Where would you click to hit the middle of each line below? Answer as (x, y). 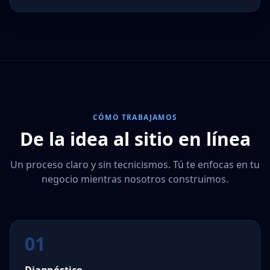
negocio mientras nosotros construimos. (135, 179)
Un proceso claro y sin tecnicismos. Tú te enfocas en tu (135, 165)
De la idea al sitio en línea (135, 139)
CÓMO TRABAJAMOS (135, 117)
